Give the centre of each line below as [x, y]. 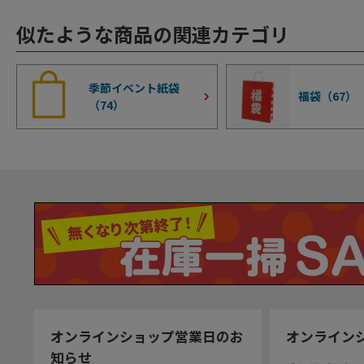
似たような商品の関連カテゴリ [153, 33]
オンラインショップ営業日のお [147, 336]
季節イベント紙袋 [134, 87]
